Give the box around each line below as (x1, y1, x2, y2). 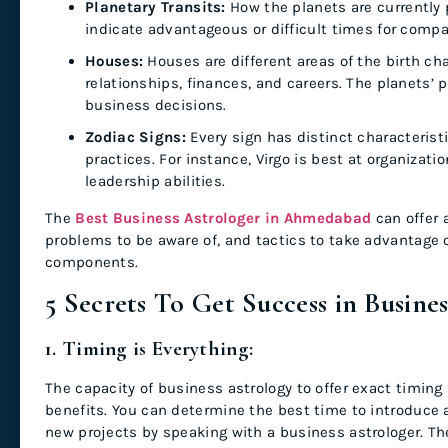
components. (45, 252, 139, 271)
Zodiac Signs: (85, 127, 186, 146)
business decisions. (85, 95, 227, 114)
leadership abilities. (85, 171, 226, 190)
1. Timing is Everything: (45, 335, 254, 361)
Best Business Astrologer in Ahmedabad (75, 208, 372, 227)
